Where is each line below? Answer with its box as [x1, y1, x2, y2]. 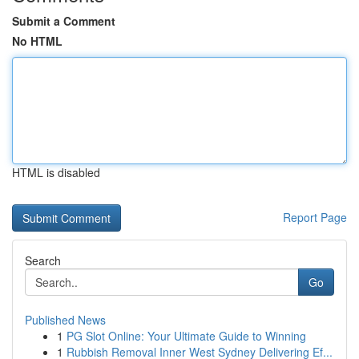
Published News [25, 312, 106, 328]
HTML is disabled [12, 164, 100, 180]
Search [25, 252, 61, 268]
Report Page [283, 209, 347, 225]
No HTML [12, 33, 63, 49]
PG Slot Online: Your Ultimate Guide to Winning [67, 328, 306, 344]
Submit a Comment [12, 13, 115, 29]
